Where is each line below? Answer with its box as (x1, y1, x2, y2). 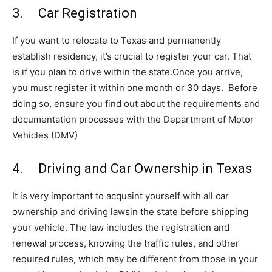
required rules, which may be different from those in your (12, 253, 258, 265)
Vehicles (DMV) (12, 129, 78, 141)
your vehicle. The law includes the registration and (12, 221, 229, 233)
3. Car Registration (12, 5, 137, 21)
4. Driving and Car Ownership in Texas (12, 160, 252, 176)
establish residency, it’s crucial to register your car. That (12, 50, 251, 62)
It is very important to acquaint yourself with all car (12, 189, 229, 202)
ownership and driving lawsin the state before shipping (12, 205, 248, 217)
